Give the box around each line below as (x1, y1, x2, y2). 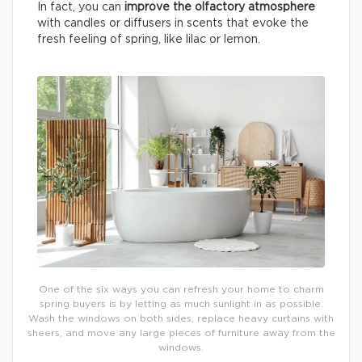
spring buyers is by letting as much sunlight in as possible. (39, 299, 323, 309)
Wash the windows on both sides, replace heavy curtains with (28, 314, 334, 324)
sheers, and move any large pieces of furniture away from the (27, 328, 335, 339)
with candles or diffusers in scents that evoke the (37, 17, 309, 29)
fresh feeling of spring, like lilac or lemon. (37, 33, 260, 45)
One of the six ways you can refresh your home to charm (38, 284, 324, 295)
